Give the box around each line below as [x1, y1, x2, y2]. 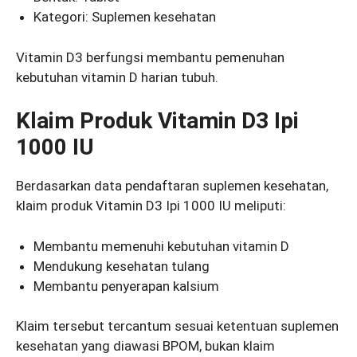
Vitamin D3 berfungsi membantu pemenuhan [16, 49, 284, 65]
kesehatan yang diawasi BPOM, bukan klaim [16, 338, 275, 355]
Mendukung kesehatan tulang [33, 257, 210, 274]
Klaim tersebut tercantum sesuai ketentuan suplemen [16, 318, 339, 335]
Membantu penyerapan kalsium [33, 277, 220, 294]
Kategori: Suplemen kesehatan [33, 9, 217, 25]
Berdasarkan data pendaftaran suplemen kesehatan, [16, 178, 328, 194]
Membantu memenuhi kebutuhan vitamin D [33, 237, 290, 254]
